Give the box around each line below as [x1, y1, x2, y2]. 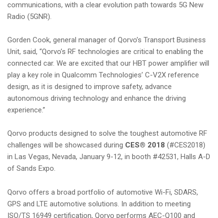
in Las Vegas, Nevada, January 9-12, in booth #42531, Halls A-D [7, 152, 210, 162]
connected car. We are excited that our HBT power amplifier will [7, 59, 209, 68]
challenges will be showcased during [7, 141, 125, 150]
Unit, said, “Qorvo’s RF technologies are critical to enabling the [7, 47, 203, 56]
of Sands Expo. [7, 164, 55, 173]
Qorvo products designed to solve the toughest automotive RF [7, 129, 207, 138]
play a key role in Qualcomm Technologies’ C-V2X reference [7, 71, 199, 80]
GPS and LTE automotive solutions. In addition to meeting [7, 199, 191, 208]
